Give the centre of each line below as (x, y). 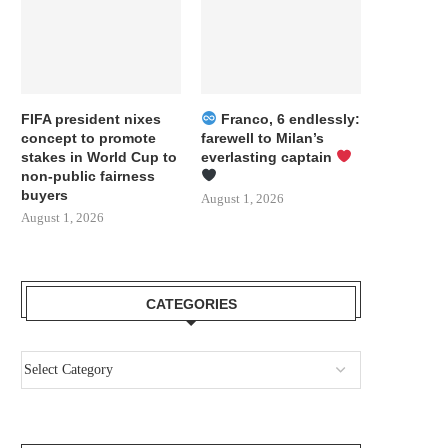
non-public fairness (88, 175)
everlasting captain (269, 156)
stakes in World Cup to (99, 156)
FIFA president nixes (91, 118)
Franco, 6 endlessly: (289, 118)
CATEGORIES (191, 303)
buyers (44, 194)
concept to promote (88, 137)
